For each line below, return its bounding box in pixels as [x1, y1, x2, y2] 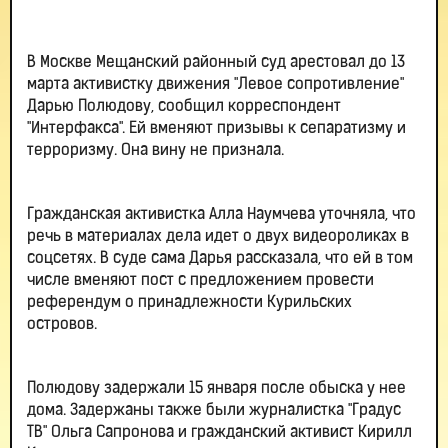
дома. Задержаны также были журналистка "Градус [27, 403, 401, 419]
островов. [27, 317, 97, 333]
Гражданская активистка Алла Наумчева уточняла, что [27, 207, 416, 223]
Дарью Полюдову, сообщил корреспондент [27, 99, 341, 115]
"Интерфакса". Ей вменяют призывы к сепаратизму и [27, 121, 406, 137]
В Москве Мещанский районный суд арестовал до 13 [27, 55, 405, 71]
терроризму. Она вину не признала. [27, 143, 284, 159]
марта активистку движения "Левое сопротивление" [27, 77, 404, 93]
